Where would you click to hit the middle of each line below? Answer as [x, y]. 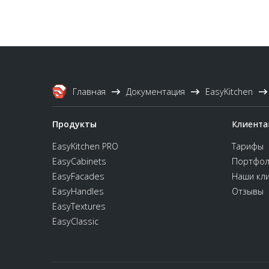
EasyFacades [78, 176]
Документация [156, 91]
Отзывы [247, 191]
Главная [89, 91]
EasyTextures [79, 206]
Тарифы [247, 146]
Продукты [74, 124]
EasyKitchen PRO [85, 146]
